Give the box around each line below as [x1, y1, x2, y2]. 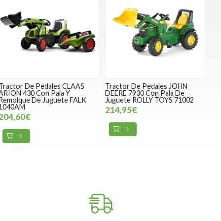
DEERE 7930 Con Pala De [105, 89, 184, 98]
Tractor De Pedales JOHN [105, 82, 187, 91]
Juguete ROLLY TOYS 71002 [105, 96, 194, 105]
